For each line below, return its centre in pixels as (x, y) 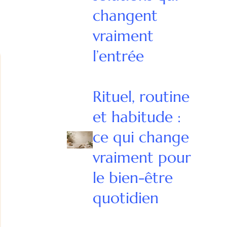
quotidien (126, 198)
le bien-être (133, 177)
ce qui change (141, 137)
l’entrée (119, 56)
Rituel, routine (141, 96)
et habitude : (137, 117)
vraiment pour (142, 157)
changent (125, 15)
